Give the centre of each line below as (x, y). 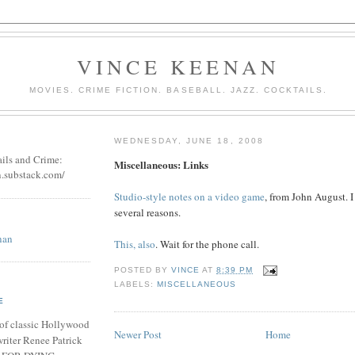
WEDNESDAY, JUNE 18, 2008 (189, 140)
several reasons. (147, 212)
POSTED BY (143, 269)
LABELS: (136, 284)
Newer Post (138, 335)
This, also (135, 244)
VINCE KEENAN (178, 67)
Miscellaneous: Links (161, 164)
